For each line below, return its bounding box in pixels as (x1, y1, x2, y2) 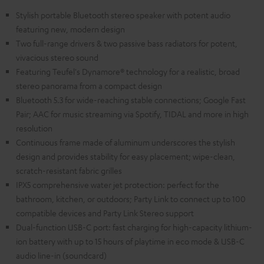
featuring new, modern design (16, 24, 125, 35)
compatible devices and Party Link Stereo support (16, 207, 194, 219)
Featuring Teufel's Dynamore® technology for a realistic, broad (16, 66, 240, 77)
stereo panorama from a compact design (16, 80, 162, 91)
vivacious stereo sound (16, 52, 98, 63)
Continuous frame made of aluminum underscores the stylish (16, 137, 235, 148)
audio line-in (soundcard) (16, 250, 107, 261)
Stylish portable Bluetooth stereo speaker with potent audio (16, 9, 230, 21)
